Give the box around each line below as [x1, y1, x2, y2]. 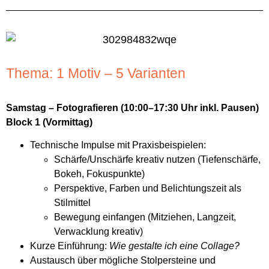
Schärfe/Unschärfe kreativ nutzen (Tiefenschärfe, [54, 154, 261, 165]
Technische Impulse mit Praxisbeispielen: [30, 140, 206, 151]
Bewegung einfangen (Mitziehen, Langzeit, [54, 212, 236, 223]
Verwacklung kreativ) [54, 226, 143, 237]
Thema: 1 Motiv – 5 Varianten [6, 65, 186, 81]
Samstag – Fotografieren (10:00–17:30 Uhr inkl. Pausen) [6, 102, 259, 113]
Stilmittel [54, 198, 91, 208]
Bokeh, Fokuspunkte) [54, 169, 145, 180]
